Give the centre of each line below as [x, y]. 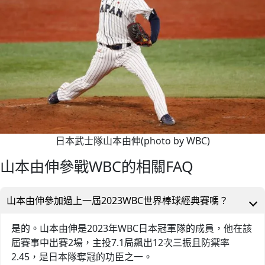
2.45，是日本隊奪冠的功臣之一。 [82, 257]
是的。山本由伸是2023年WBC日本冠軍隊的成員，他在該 [131, 229]
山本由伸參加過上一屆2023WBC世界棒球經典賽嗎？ [117, 201]
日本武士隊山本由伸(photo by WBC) [132, 141]
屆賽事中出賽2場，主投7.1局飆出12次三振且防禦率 [120, 243]
